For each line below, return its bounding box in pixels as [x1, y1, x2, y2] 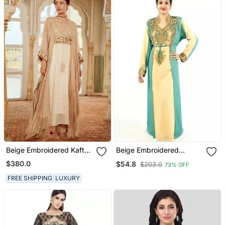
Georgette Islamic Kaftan [116, 154, 198, 163]
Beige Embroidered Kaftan [6, 146, 92, 155]
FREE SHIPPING [7, 174, 52, 182]
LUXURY [55, 174, 80, 182]
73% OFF [165, 161, 190, 168]
